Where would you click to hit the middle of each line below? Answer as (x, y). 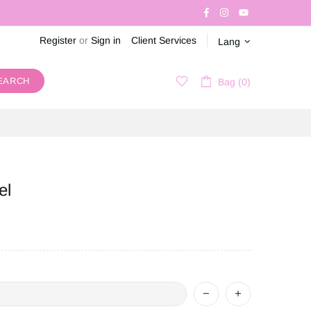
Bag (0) (234, 82)
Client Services (164, 40)
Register (58, 40)
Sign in (106, 40)
